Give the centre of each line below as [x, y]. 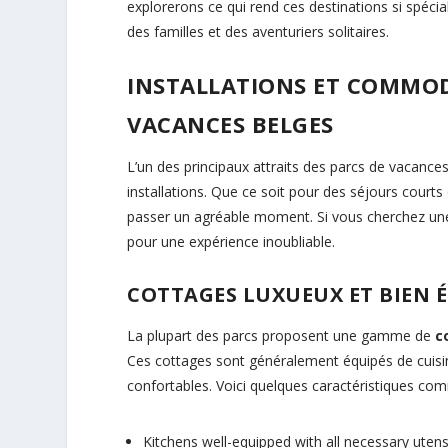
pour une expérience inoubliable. [231, 242]
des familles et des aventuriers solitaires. [258, 31]
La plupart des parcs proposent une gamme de [281, 335]
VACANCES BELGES [230, 124]
